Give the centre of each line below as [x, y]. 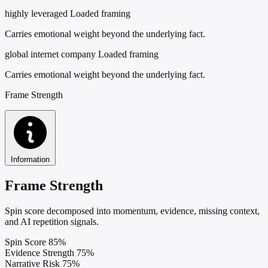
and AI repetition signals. [52, 221]
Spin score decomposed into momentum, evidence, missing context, [132, 211]
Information [30, 159]
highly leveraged [36, 13]
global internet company [50, 54]
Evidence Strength [39, 252]
